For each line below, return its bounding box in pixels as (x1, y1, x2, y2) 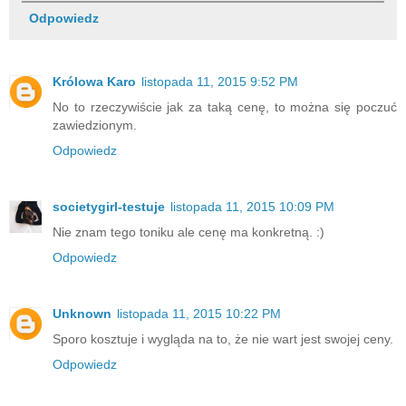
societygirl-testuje (53, 198, 165, 214)
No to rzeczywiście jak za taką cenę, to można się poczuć (53, 99, 397, 114)
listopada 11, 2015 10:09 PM (170, 198, 334, 214)
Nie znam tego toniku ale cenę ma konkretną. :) (53, 224, 324, 239)
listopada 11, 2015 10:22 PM (117, 305, 281, 321)
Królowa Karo (53, 73, 136, 89)
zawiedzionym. (53, 117, 137, 132)
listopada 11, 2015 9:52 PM (141, 73, 298, 89)
